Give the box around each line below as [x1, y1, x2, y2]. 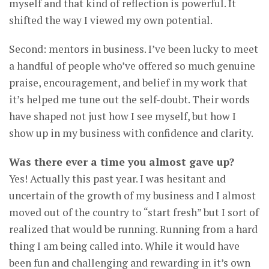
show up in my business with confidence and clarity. [9, 126, 253, 141]
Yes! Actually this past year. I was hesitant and [9, 172, 226, 186]
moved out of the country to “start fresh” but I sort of [9, 205, 259, 220]
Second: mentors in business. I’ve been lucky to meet [9, 42, 258, 56]
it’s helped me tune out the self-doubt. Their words [9, 92, 250, 107]
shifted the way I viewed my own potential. [9, 13, 213, 28]
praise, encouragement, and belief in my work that [9, 76, 247, 90]
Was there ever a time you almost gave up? [9, 155, 234, 169]
